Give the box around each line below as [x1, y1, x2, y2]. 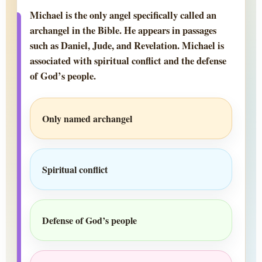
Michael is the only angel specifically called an [30, 8, 216, 23]
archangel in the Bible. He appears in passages [30, 23, 216, 38]
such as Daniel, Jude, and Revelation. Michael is [30, 39, 224, 53]
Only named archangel [42, 112, 132, 126]
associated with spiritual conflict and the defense [30, 54, 226, 68]
